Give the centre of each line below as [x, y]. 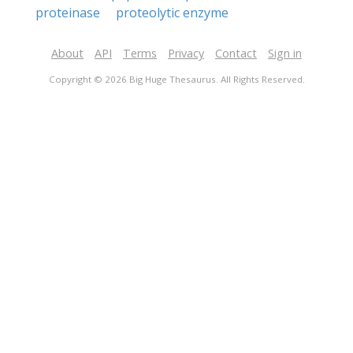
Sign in [285, 53]
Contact [236, 53]
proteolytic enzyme [172, 13]
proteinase [68, 13]
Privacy [186, 53]
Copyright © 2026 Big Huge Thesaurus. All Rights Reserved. [176, 79]
